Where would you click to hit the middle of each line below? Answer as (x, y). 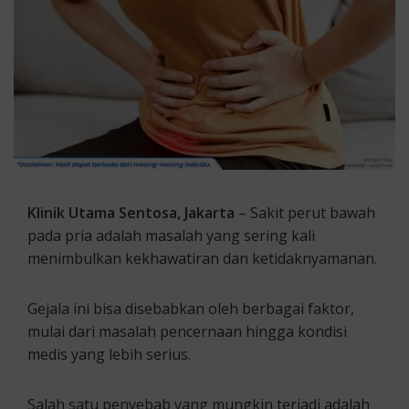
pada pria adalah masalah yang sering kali (171, 236)
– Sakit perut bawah (307, 213)
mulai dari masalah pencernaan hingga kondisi (187, 332)
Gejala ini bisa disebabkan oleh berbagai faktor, (191, 309)
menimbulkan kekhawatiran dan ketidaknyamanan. (202, 259)
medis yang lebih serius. (109, 355)
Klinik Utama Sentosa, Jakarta (133, 213)
